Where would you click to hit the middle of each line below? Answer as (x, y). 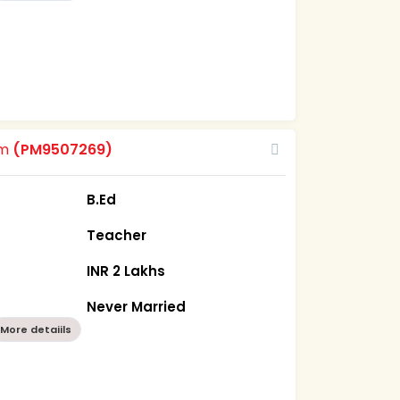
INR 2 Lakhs (126, 271)
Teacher (117, 235)
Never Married (137, 306)
